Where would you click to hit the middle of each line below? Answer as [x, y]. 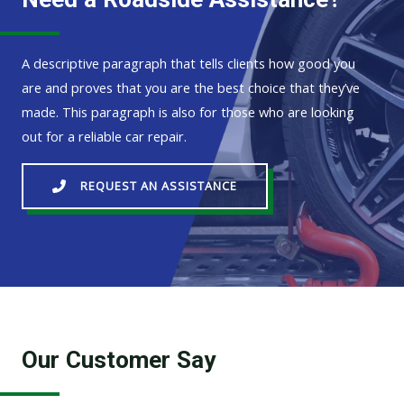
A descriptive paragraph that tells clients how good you [188, 63]
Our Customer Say [119, 359]
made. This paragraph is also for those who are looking [188, 111]
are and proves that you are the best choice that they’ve [191, 87]
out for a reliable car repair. [104, 136]
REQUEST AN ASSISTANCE [159, 186]
